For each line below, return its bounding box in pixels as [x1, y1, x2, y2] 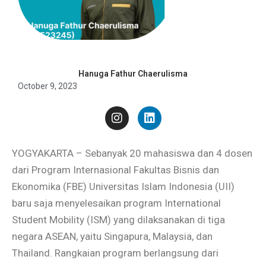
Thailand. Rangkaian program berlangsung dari [12, 246, 218, 259]
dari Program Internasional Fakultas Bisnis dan [12, 163, 219, 176]
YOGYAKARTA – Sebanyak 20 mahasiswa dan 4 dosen [12, 147, 252, 159]
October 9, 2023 [18, 81, 77, 91]
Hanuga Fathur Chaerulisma [78, 69, 188, 79]
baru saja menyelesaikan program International [12, 197, 221, 209]
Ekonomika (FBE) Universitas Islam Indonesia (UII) [12, 180, 235, 192]
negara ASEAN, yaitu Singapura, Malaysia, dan [12, 230, 213, 242]
